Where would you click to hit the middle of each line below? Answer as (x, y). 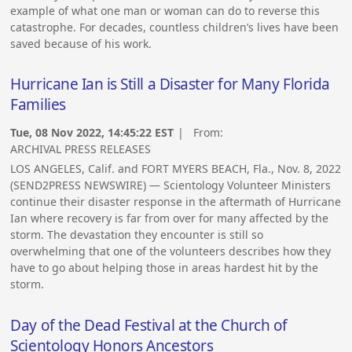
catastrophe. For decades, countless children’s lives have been (175, 27)
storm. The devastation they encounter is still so (137, 234)
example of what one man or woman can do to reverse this (165, 10)
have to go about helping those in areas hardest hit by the (165, 267)
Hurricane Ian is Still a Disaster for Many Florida (170, 84)
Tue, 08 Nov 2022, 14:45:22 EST (92, 132)
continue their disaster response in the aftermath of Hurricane (176, 201)
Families (38, 105)
